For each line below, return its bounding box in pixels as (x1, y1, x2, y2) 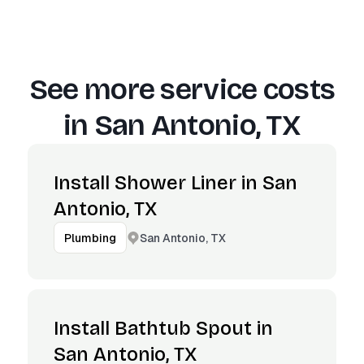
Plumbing (64, 231, 116, 245)
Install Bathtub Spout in (54, 317, 273, 340)
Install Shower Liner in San (54, 171, 297, 194)
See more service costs (28, 72, 336, 107)
